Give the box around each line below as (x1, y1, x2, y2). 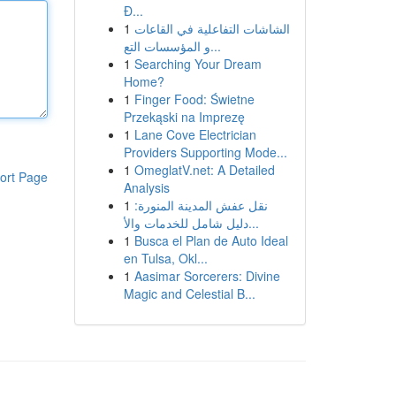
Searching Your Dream (133, 55, 262, 72)
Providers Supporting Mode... (123, 143, 287, 161)
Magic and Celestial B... (123, 285, 255, 302)
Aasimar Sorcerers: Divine (133, 267, 280, 285)
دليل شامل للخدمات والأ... (247, 214, 259, 232)
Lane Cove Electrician (133, 126, 256, 143)
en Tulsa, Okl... (123, 249, 208, 267)
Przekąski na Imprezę (123, 108, 245, 126)
